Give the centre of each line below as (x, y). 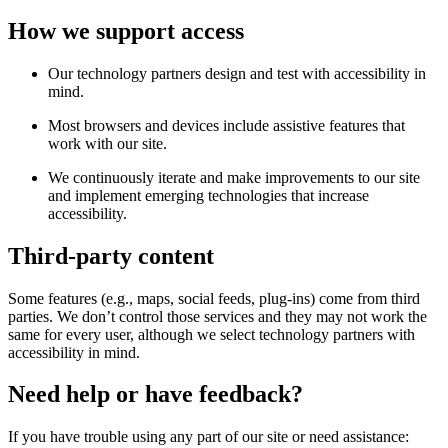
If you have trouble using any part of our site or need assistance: (208, 437)
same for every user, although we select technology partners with (211, 334)
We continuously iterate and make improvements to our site (234, 177)
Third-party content (111, 255)
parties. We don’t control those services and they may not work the (217, 316)
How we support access (126, 30)
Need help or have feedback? (155, 394)
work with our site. (107, 143)
